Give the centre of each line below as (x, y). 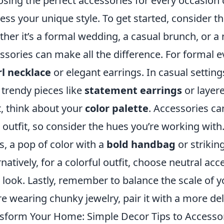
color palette (117, 108)
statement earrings (133, 90)
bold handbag (141, 144)
